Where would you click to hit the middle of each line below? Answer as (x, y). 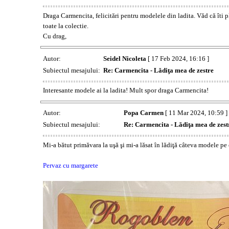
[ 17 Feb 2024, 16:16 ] (177, 58)
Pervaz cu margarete (70, 165)
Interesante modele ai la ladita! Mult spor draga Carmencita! (125, 90)
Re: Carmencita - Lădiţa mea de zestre (158, 70)
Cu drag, (54, 36)
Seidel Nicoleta (124, 58)
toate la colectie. (65, 26)
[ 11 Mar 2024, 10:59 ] (195, 113)
